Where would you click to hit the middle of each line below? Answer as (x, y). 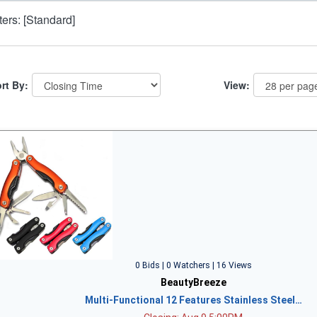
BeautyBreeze (193, 282)
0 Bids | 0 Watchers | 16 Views (193, 265)
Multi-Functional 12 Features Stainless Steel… (193, 300)
